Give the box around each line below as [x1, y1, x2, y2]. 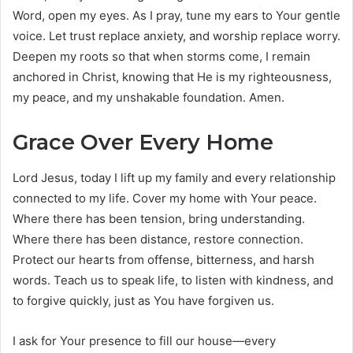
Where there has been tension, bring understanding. [13, 210, 305, 226]
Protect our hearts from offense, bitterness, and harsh [13, 251, 314, 267]
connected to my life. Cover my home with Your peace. [13, 190, 317, 206]
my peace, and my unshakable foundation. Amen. [13, 90, 284, 106]
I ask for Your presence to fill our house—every [13, 333, 276, 348]
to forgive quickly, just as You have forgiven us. [13, 292, 274, 308]
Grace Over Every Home [13, 129, 273, 156]
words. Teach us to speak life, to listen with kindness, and [13, 272, 333, 288]
